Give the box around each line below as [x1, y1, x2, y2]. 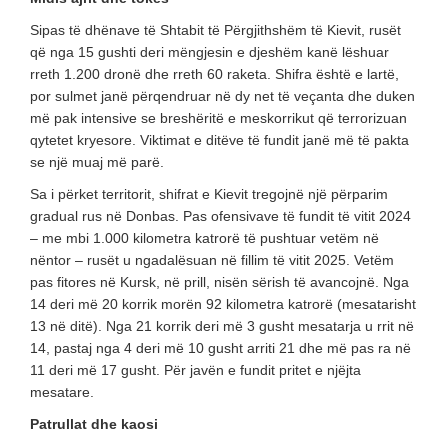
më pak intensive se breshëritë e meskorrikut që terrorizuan [30, 110, 407, 127]
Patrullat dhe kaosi [30, 416, 158, 433]
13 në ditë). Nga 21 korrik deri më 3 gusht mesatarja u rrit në [30, 318, 414, 335]
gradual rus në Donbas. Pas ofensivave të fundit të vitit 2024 [30, 208, 411, 225]
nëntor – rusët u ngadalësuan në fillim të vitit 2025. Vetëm [30, 252, 394, 269]
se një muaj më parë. [30, 154, 164, 171]
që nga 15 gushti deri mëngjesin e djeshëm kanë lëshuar [30, 44, 389, 61]
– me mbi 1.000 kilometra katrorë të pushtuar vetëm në [30, 230, 379, 247]
